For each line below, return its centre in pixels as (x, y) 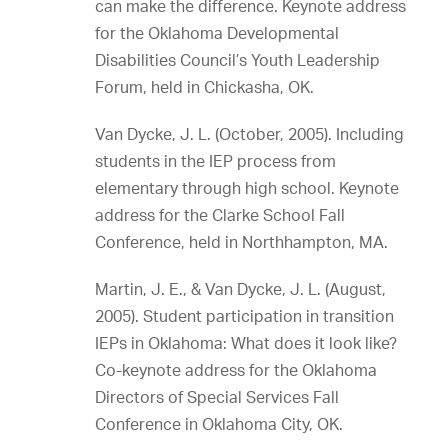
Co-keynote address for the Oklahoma (236, 370)
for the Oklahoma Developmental (217, 33)
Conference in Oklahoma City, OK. (219, 424)
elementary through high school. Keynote (247, 188)
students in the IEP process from (215, 161)
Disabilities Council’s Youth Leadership (237, 60)
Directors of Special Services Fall (217, 397)
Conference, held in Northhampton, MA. (241, 242)
